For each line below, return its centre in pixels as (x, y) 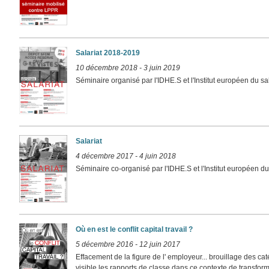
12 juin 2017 (160, 244)
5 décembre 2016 (105, 244)
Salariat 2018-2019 (108, 53)
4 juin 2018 (158, 156)
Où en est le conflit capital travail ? (134, 229)
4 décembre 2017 (105, 156)
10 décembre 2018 (107, 68)
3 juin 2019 (162, 68)
